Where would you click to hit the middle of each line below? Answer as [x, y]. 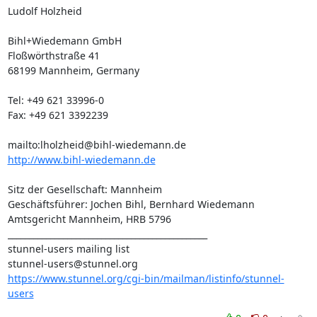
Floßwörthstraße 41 [53, 56]
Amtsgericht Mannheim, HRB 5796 [89, 219]
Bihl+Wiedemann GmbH [64, 41]
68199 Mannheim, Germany [73, 70]
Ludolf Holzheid [45, 11]
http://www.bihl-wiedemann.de [81, 160]
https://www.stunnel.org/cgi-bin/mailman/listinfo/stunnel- [146, 278]
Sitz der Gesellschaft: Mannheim [85, 189]
